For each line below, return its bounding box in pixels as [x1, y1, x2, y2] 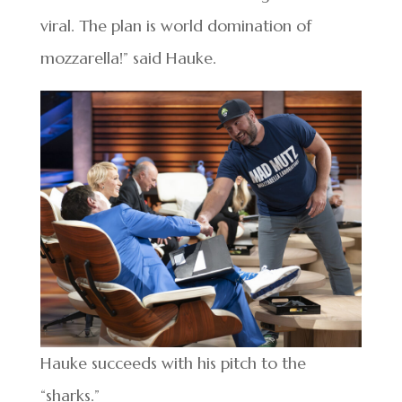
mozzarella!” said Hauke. [39, 48, 216, 69]
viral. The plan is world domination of [39, 15, 311, 37]
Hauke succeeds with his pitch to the [39, 352, 306, 373]
